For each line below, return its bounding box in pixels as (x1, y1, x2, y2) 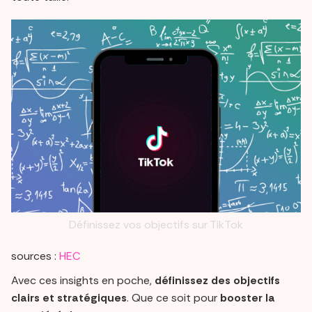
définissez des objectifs (155, 273, 280, 288)
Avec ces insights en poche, (11, 273, 155, 288)
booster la (220, 290, 275, 306)
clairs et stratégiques (11, 290, 127, 306)
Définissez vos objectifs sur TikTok (69, 217, 243, 233)
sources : (11, 249, 59, 264)
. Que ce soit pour (127, 290, 220, 306)
